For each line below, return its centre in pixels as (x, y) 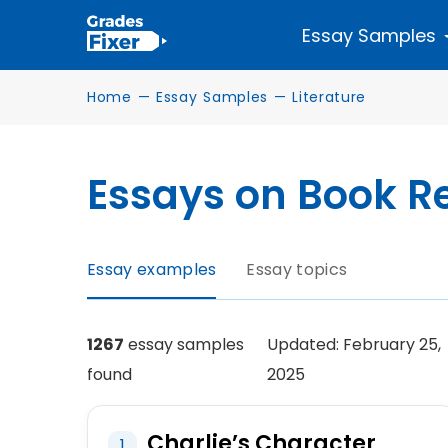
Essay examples (152, 269)
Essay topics (297, 269)
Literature (329, 97)
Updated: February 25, (354, 344)
